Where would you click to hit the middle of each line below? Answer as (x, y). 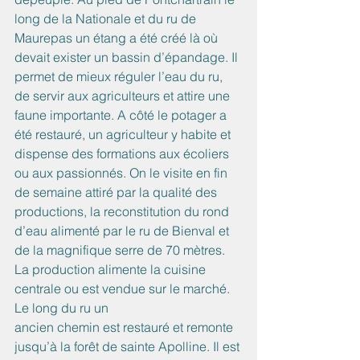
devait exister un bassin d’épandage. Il (128, 57)
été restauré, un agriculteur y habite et (124, 135)
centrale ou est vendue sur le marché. (124, 289)
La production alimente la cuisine (112, 270)
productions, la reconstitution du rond (123, 212)
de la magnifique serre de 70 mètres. (120, 250)
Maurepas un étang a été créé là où (118, 38)
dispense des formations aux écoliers (123, 154)
